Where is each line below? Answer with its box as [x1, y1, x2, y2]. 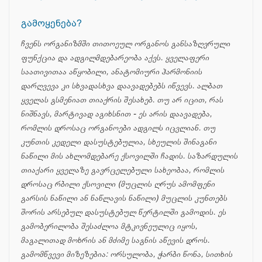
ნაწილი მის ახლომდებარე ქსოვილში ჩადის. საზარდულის [21, 151, 238, 161]
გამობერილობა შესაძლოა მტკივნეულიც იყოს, [21, 221, 198, 232]
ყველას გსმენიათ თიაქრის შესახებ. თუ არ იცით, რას [21, 95, 223, 105]
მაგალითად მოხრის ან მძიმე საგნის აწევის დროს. [21, 235, 210, 246]
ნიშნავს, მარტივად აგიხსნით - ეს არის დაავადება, [21, 109, 212, 119]
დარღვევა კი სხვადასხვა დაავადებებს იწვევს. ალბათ [21, 81, 223, 91]
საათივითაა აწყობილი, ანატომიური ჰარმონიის [21, 67, 202, 77]
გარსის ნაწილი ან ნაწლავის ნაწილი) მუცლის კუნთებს [21, 193, 227, 204]
